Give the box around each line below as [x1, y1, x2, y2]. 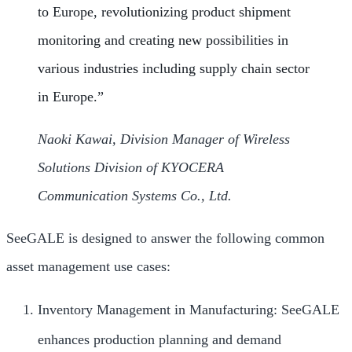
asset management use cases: [6, 258, 170, 274]
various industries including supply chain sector [38, 60, 310, 76]
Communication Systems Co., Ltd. [38, 188, 232, 203]
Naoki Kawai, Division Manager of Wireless [38, 131, 290, 147]
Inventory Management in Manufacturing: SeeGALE [38, 302, 339, 317]
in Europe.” [38, 89, 104, 104]
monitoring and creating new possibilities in [38, 32, 288, 48]
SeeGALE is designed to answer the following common [6, 230, 324, 246]
